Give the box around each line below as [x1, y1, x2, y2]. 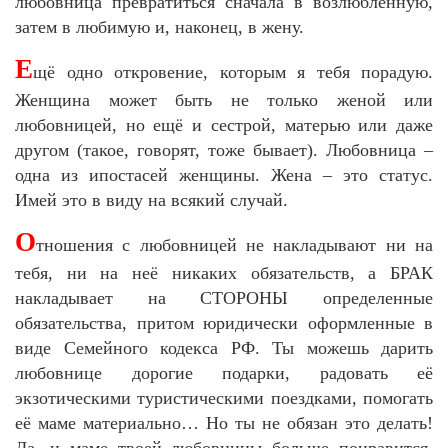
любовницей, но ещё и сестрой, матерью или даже [15, 114, 433, 135]
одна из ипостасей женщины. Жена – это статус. [15, 164, 433, 185]
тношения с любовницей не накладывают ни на [36, 234, 433, 255]
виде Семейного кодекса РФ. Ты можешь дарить [15, 337, 433, 358]
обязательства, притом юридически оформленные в [15, 312, 433, 333]
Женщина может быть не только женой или [15, 89, 433, 110]
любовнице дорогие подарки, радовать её [15, 362, 433, 383]
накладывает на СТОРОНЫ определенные [15, 287, 433, 308]
